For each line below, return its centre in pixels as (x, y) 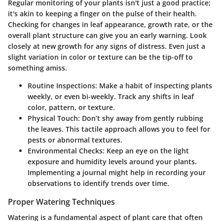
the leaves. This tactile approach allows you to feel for (119, 129)
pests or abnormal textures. (75, 140)
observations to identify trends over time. (98, 184)
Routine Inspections (61, 86)
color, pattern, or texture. (71, 108)
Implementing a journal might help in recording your (117, 173)
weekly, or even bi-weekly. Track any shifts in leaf (111, 97)
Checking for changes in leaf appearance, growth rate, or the (110, 25)
